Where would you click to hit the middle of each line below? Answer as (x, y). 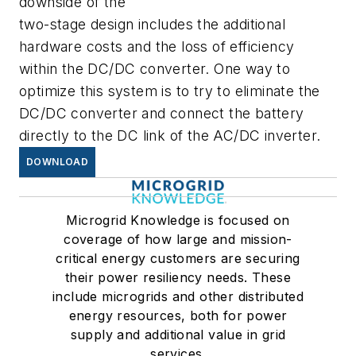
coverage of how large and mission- (178, 239)
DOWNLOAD (58, 161)
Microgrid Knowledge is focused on (178, 220)
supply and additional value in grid (178, 334)
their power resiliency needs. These (178, 277)
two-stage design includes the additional (152, 24)
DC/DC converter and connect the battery (162, 113)
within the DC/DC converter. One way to (155, 68)
